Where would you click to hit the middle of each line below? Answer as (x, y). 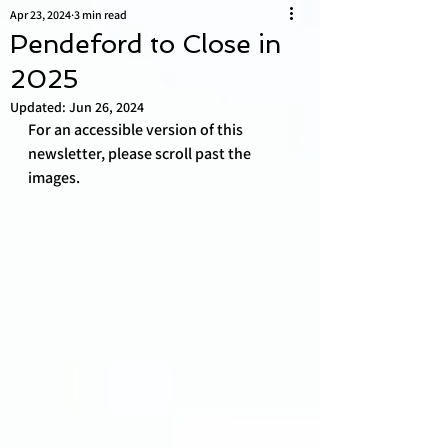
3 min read (100, 14)
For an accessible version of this (137, 129)
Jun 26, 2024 (106, 107)
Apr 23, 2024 (40, 14)
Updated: (39, 107)
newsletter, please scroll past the (141, 153)
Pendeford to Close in (145, 44)
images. (55, 177)
